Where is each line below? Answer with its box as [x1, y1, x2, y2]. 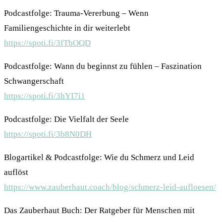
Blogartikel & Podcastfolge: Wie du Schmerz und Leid [4, 153, 194, 163]
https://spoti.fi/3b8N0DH [4, 129, 92, 139]
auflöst [4, 167, 28, 177]
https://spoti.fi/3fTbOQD [4, 38, 91, 48]
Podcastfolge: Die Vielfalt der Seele [4, 114, 129, 124]
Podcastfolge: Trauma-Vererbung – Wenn [4, 8, 149, 18]
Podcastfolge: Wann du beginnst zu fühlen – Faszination [4, 61, 202, 71]
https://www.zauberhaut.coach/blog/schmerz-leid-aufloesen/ [4, 182, 216, 192]
